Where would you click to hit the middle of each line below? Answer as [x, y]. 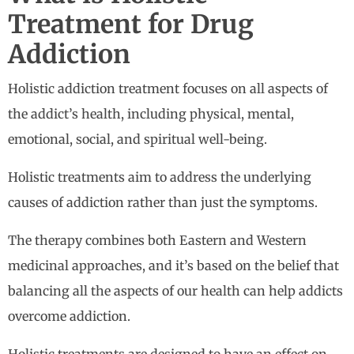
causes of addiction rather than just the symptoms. [163, 203]
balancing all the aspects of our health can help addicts [175, 291]
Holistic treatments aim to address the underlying [160, 177]
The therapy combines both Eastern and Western [157, 241]
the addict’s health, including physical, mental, [151, 114]
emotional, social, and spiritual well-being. [137, 139]
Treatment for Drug [131, 25]
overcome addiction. [69, 316]
